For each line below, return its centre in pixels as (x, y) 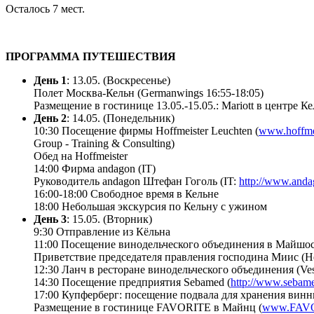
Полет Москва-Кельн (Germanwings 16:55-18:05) (149, 93)
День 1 (50, 81)
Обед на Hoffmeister (81, 156)
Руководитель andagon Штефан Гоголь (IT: (136, 182)
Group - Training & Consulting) (104, 144)
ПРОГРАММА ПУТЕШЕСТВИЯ (92, 57)
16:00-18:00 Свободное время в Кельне (126, 194)
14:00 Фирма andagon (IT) (95, 169)
